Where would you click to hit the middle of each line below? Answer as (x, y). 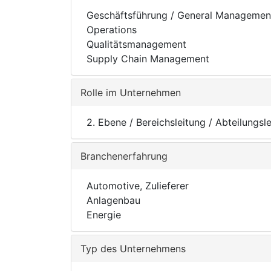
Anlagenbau (113, 200)
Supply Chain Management (148, 59)
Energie (104, 215)
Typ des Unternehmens (133, 249)
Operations (112, 30)
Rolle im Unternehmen (131, 93)
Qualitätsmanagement (136, 44)
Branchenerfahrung (124, 156)
